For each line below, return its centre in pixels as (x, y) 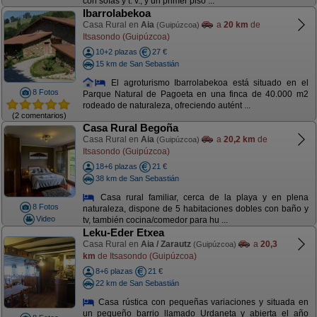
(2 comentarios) (39, 115)
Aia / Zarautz (166, 244)
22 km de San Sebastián (137, 283)
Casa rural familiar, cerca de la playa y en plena (202, 197)
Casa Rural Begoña (130, 128)
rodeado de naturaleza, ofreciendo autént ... (166, 106)
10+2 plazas (116, 52)
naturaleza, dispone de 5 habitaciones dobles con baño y (195, 209)
